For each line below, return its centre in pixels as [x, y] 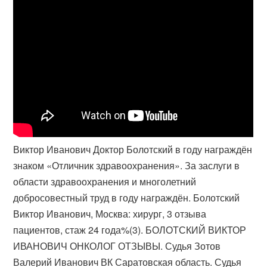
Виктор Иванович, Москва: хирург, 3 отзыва [110, 214]
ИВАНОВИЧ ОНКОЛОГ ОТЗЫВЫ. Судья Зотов [117, 246]
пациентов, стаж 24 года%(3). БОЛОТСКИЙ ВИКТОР [130, 230]
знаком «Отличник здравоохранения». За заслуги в [127, 165]
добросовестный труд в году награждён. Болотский [127, 198]
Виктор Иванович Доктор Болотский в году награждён [133, 149]
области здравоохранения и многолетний [105, 181]
